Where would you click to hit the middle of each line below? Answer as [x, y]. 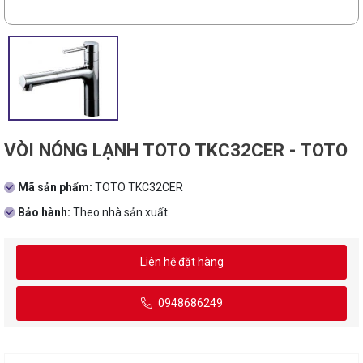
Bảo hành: [45, 213]
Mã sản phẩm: [56, 188]
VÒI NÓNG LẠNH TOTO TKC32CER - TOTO [176, 150]
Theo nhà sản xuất [120, 213]
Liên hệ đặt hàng [181, 262]
